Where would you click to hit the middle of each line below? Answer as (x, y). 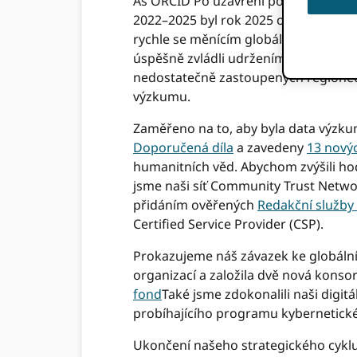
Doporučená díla (183, 148)
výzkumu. (163, 97)
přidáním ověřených (195, 205)
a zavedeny (270, 148)
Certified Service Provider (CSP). (230, 224)
